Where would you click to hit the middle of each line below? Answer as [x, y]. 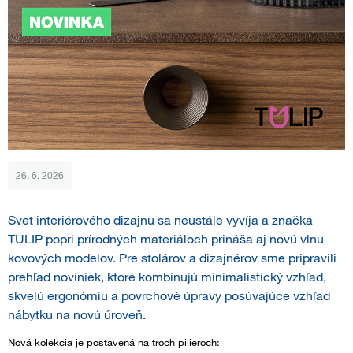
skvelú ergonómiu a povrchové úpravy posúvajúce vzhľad [169, 296]
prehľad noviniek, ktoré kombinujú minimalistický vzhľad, [167, 277]
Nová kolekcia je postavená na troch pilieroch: [114, 342]
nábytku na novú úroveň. [77, 315]
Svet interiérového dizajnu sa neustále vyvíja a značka [160, 220]
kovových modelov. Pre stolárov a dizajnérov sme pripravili [172, 258]
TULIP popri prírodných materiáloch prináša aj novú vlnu [166, 239]
